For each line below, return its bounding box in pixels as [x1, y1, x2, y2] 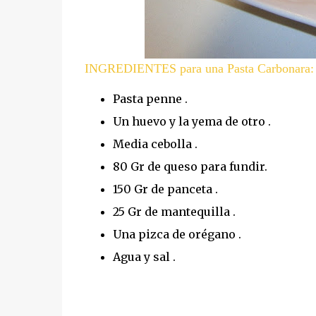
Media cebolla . [112, 137, 197, 151]
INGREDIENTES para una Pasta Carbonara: [84, 61, 314, 75]
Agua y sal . [112, 250, 176, 264]
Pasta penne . [112, 92, 188, 106]
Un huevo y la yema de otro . [112, 114, 271, 128]
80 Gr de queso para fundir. [112, 159, 267, 174]
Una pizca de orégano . [112, 227, 241, 241]
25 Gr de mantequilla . [112, 205, 236, 219]
